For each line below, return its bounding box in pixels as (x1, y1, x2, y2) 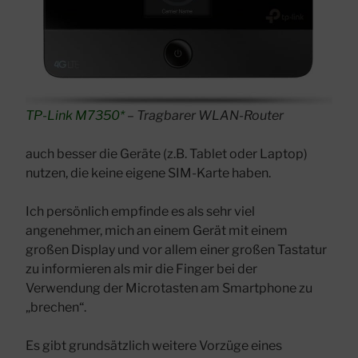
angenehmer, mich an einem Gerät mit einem (26, 222, 288, 238)
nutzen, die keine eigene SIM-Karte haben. (26, 165, 271, 181)
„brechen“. (26, 299, 86, 315)
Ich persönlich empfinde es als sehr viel (26, 203, 255, 219)
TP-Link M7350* (26, 107, 127, 123)
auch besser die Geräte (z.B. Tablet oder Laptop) (26, 145, 308, 161)
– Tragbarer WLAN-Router (127, 107, 284, 123)
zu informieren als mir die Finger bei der (26, 261, 257, 276)
